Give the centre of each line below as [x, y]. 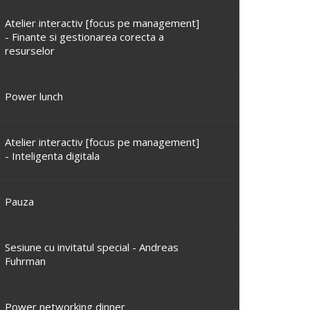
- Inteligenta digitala [52, 156]
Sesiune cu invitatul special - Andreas [92, 247]
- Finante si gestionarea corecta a [84, 37]
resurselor [30, 51]
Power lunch [34, 96]
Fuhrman [25, 261]
